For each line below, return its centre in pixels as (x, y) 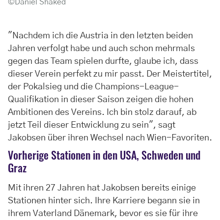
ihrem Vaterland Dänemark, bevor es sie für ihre (103, 214)
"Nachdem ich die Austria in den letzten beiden (100, 36)
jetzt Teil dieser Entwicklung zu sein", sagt (92, 125)
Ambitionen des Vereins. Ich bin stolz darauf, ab (102, 113)
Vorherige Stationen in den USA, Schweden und (104, 155)
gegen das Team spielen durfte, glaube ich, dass (103, 62)
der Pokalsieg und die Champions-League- (93, 87)
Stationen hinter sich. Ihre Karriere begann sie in (104, 201)
